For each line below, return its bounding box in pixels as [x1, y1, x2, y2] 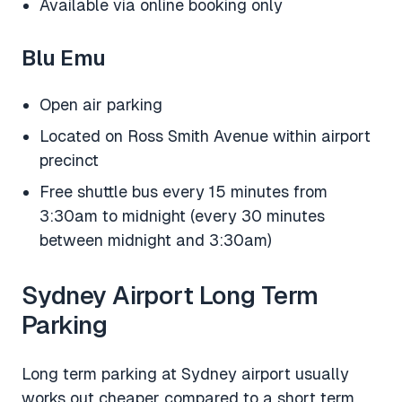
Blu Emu [22, 45, 106, 70]
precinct [39, 150, 99, 170]
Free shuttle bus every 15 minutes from [39, 181, 328, 201]
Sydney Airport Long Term [22, 280, 319, 310]
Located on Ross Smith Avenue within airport [39, 126, 371, 145]
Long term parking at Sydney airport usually [22, 363, 349, 383]
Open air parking [39, 94, 162, 114]
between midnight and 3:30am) [39, 230, 272, 249]
